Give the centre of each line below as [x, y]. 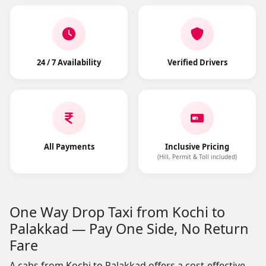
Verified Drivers [197, 62]
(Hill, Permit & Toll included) [197, 157]
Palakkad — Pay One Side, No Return [129, 229]
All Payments [69, 147]
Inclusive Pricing [197, 147]
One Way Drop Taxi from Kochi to [117, 212]
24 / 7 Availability [69, 62]
